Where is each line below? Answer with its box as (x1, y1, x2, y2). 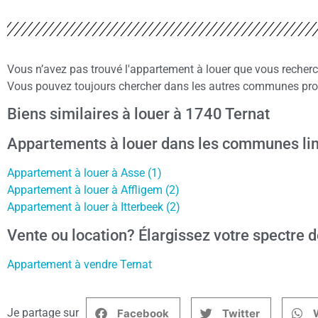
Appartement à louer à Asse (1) (7, 166, 162, 180)
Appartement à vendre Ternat (7, 257, 152, 271)
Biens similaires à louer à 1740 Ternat (7, 105, 270, 124)
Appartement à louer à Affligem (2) (7, 183, 180, 197)
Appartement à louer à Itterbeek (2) (7, 200, 180, 214)
